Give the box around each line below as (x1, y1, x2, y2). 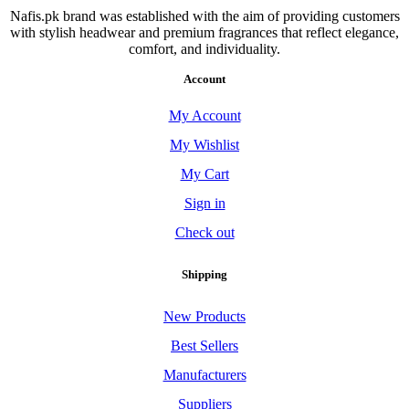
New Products (163, 309, 246, 325)
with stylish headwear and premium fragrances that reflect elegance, (10, 24, 399, 40)
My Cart (180, 165, 229, 182)
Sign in (184, 194, 225, 211)
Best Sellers (171, 338, 238, 354)
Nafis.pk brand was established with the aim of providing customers (9, 7, 400, 24)
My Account (168, 107, 241, 123)
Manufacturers (163, 367, 246, 383)
